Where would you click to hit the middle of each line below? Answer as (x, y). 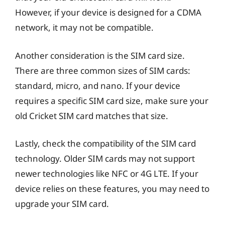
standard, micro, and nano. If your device (98, 85)
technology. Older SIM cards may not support (105, 158)
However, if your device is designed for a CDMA (108, 12)
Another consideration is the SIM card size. (100, 55)
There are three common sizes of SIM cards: (103, 70)
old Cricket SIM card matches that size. (92, 116)
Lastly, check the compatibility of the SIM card (105, 143)
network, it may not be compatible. (84, 27)
